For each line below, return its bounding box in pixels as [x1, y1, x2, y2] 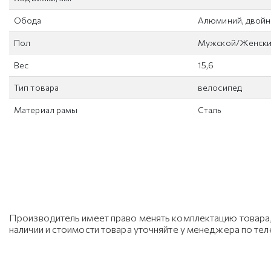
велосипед [198, 82, 242, 93]
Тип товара [14, 82, 59, 93]
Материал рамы [14, 105, 78, 115]
